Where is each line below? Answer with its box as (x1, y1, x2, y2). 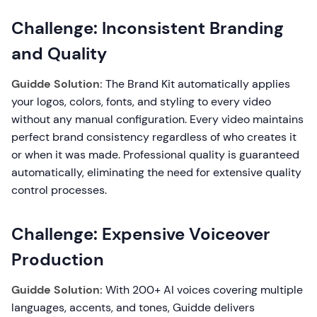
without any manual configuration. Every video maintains (11, 112, 304, 127)
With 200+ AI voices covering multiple (103, 282, 303, 298)
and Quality (11, 42, 107, 65)
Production (11, 248, 104, 271)
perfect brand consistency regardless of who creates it (11, 129, 296, 145)
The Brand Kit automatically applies (103, 76, 290, 92)
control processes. (11, 183, 107, 198)
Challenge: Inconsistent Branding (11, 17, 284, 40)
